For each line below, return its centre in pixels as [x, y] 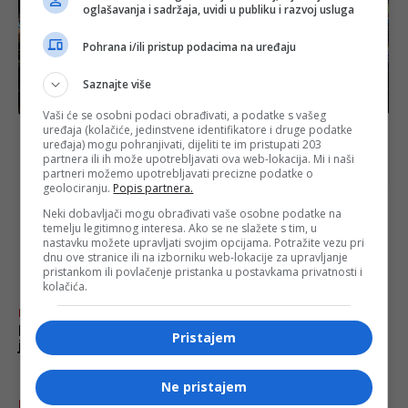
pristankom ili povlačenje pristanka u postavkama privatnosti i [203, 272]
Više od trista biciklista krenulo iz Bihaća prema [188, 134]
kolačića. [66, 286]
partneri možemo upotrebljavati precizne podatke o [178, 173]
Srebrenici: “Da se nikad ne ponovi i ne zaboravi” [193, 148]
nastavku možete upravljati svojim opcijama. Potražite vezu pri [204, 243]
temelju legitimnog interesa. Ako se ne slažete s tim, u [180, 228]
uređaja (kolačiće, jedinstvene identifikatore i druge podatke [198, 130]
